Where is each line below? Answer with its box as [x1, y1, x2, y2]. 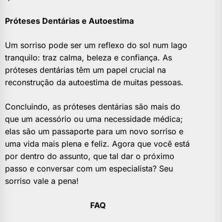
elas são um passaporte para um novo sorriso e [5, 126, 183, 137]
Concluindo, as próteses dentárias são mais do [5, 102, 180, 112]
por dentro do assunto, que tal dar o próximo [5, 151, 174, 162]
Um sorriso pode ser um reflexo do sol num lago [5, 40, 187, 51]
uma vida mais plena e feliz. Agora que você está [5, 139, 190, 149]
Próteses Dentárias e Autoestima [5, 16, 134, 26]
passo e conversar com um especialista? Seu [5, 164, 173, 174]
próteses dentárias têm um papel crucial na [5, 65, 166, 75]
